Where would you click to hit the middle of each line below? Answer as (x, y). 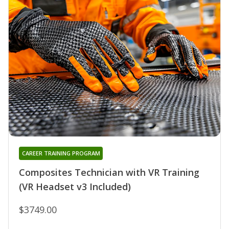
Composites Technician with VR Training (109, 172)
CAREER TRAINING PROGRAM (61, 153)
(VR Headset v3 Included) (75, 186)
